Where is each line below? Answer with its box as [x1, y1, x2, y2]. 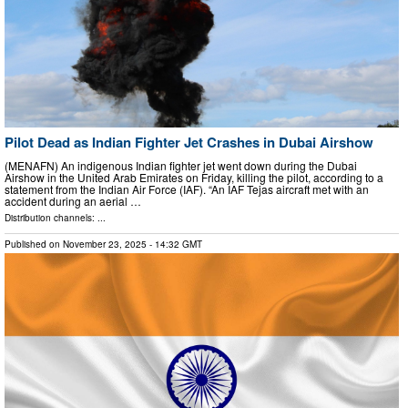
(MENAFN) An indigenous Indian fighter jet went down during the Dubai [5, 157, 357, 173]
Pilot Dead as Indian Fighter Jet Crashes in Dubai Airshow [5, 132, 373, 153]
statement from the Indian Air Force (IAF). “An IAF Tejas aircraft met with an [5, 180, 369, 197]
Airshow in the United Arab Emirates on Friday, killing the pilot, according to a [5, 168, 383, 185]
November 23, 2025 [63, 237, 147, 250]
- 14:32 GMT [147, 237, 202, 250]
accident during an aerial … [5, 192, 141, 209]
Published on [5, 237, 63, 250]
